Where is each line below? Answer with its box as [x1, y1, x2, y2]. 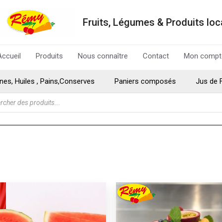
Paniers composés [114, 77, 176, 86]
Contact [142, 52, 169, 60]
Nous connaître [77, 52, 128, 60]
